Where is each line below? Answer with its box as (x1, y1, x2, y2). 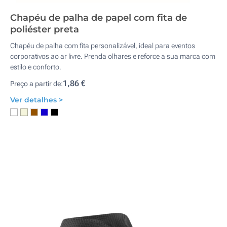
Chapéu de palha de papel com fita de (10, 12, 187, 23)
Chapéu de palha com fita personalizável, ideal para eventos (10, 42, 195, 50)
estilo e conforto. (10, 63, 61, 71)
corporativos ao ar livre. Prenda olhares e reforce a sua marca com (10, 52, 215, 60)
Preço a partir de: (10, 80, 63, 88)
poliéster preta (10, 24, 79, 35)
